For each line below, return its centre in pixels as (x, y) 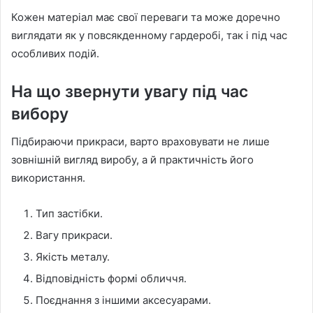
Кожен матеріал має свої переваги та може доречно (146, 17)
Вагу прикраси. (74, 235)
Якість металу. (73, 257)
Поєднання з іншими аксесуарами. (123, 300)
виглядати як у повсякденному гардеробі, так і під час (149, 35)
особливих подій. (55, 53)
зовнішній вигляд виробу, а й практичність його (132, 160)
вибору (40, 114)
